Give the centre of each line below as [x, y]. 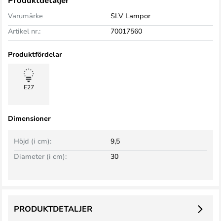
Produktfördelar [35, 54]
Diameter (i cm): [40, 156]
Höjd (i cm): [33, 141]
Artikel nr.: [24, 31]
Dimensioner [29, 118]
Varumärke [25, 16]
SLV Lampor [130, 16]
